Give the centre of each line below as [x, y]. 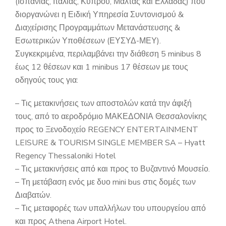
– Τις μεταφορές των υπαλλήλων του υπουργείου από [110, 208]
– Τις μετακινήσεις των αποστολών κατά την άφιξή [103, 103]
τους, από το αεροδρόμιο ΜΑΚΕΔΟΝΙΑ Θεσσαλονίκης [111, 116]
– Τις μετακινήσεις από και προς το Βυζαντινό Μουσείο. [112, 169]
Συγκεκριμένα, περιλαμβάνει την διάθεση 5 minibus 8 [108, 54]
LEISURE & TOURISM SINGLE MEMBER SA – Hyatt [110, 143]
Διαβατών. [33, 195]
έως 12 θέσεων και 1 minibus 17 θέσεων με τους [102, 67]
